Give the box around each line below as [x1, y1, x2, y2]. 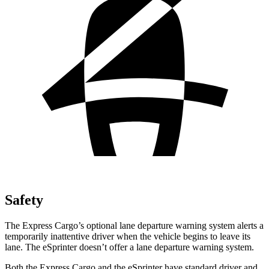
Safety [5, 192, 43, 208]
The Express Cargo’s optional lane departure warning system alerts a [5, 220, 264, 231]
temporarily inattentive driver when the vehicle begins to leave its [5, 231, 250, 241]
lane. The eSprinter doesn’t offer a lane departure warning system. [5, 241, 254, 252]
